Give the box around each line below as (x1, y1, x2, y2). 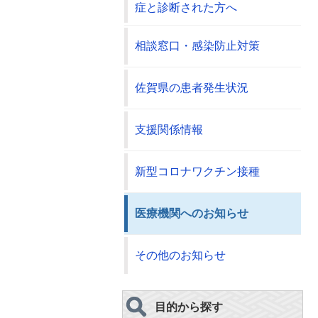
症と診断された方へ (135, 1, 237, 13)
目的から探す (155, 301, 223, 313)
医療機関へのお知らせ (135, 207, 248, 219)
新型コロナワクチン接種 (135, 165, 260, 177)
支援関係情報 (135, 124, 203, 136)
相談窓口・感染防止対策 (135, 40, 260, 52)
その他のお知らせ (135, 249, 226, 261)
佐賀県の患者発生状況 (135, 82, 248, 94)
